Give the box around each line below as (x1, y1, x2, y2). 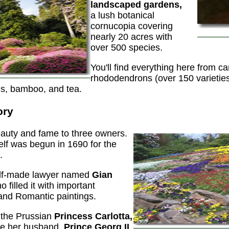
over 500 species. (90, 42, 163, 53)
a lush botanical (90, 10, 155, 20)
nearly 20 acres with (90, 31, 173, 42)
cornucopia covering (90, 20, 173, 31)
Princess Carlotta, (54, 211, 132, 221)
